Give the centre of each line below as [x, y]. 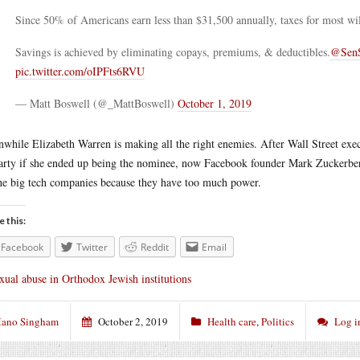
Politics [278, 321]
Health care [232, 321]
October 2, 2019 [133, 321]
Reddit [155, 247]
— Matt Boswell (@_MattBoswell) [96, 103]
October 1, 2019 [215, 103]
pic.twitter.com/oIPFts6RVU [80, 71]
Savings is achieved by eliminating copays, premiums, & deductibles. [173, 52]
